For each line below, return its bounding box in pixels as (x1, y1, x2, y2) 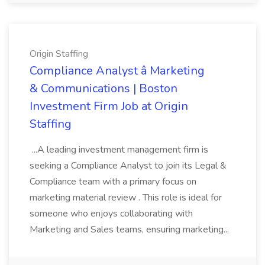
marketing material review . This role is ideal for (30, 191, 222, 204)
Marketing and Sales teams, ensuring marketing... (30, 223, 231, 236)
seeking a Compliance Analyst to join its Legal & (30, 159, 227, 172)
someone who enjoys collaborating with (30, 207, 193, 220)
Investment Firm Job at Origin (30, 98, 188, 114)
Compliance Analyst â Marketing (30, 63, 205, 79)
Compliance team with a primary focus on (30, 175, 196, 188)
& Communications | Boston (30, 80, 177, 96)
